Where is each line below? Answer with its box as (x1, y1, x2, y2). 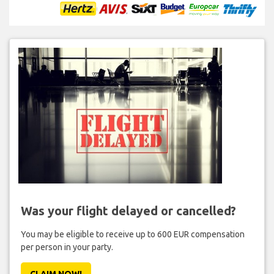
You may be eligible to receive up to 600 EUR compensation (20, 229, 245, 239)
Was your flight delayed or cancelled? (20, 203, 236, 218)
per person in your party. (20, 242, 113, 252)
